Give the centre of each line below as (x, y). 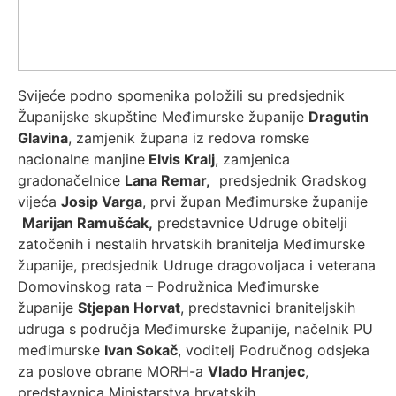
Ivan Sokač (141, 350)
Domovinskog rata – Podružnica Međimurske (168, 286)
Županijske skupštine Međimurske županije (163, 117)
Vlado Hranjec (256, 371)
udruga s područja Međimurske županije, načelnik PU (195, 329)
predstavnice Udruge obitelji (250, 223)
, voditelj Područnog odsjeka (274, 350)
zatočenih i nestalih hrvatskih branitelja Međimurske (191, 244)
